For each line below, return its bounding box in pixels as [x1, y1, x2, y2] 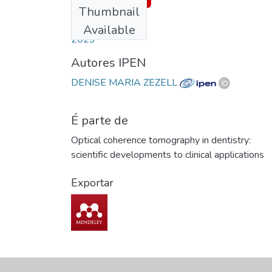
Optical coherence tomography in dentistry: [71, 133, 251, 147]
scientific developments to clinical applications [71, 148, 264, 161]
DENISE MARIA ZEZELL [71, 75, 180, 89]
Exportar [71, 175, 114, 190]
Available [83, 21, 135, 38]
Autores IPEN [71, 54, 146, 71]
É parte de [71, 112, 128, 129]
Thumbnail [78, 3, 140, 20]
